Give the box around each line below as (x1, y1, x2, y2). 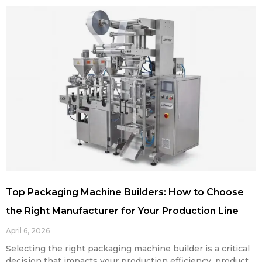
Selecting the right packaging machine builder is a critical (6, 243, 250, 254)
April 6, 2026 (6, 226, 50, 236)
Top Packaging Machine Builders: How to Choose (6, 187, 244, 198)
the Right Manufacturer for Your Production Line (6, 205, 239, 217)
